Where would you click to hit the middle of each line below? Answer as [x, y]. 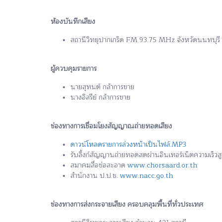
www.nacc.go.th [146, 175]
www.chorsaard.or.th [162, 165]
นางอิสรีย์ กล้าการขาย [100, 97]
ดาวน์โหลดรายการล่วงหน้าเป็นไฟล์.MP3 [128, 144]
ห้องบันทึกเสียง [73, 21]
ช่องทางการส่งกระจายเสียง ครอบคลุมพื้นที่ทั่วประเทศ [127, 204]
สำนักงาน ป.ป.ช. [95, 175]
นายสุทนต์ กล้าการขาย [102, 87]
